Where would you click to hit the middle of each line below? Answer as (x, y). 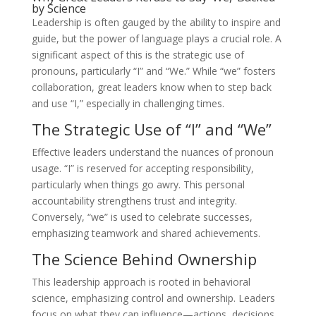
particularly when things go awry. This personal (138, 184)
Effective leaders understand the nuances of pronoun (152, 152)
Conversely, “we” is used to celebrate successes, (142, 217)
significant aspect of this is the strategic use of (138, 55)
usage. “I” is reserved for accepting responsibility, (142, 168)
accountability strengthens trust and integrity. (134, 201)
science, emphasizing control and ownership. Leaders (153, 298)
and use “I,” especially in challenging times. (128, 103)
